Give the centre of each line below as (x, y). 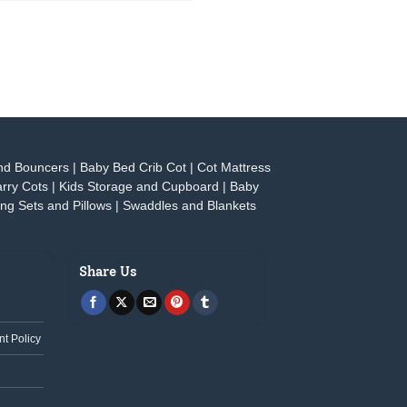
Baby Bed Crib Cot (133, 168)
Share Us (109, 272)
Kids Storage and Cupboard (139, 187)
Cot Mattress (234, 168)
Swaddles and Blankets (189, 206)
